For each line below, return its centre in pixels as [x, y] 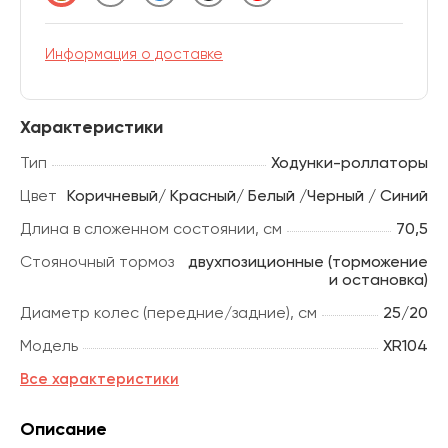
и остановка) [379, 279]
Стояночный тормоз [96, 261]
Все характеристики [99, 378]
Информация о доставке [133, 53]
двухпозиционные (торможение [308, 261]
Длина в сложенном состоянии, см [150, 228]
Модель [48, 345]
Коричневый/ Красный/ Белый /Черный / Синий [248, 195]
